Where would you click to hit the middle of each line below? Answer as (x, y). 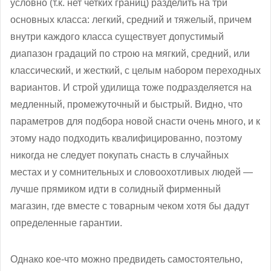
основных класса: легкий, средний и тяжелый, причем (131, 19)
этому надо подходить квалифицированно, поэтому (126, 138)
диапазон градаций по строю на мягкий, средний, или (130, 53)
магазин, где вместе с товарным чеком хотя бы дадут (130, 206)
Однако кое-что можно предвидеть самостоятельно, (126, 259)
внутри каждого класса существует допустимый (117, 36)
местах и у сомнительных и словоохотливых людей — (132, 172)
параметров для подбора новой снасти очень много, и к (135, 121)
